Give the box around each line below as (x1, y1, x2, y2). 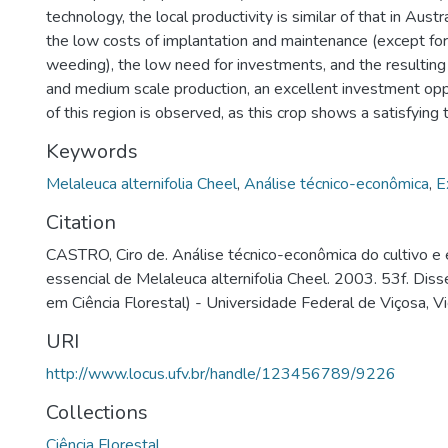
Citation (46, 209, 116, 236)
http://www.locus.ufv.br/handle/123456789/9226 (46, 363, 396, 385)
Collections (46, 399, 148, 426)
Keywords (46, 138, 138, 165)
